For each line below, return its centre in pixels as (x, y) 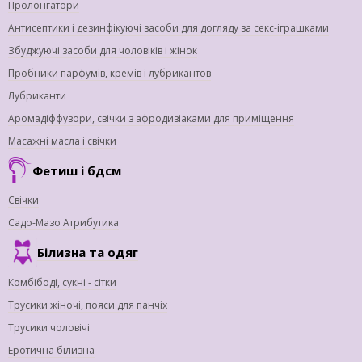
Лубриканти (37, 96)
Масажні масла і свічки (62, 141)
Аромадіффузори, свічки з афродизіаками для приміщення (151, 119)
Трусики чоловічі (49, 328)
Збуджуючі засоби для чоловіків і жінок (103, 51)
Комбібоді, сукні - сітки (62, 283)
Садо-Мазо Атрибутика (63, 223)
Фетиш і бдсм (77, 170)
